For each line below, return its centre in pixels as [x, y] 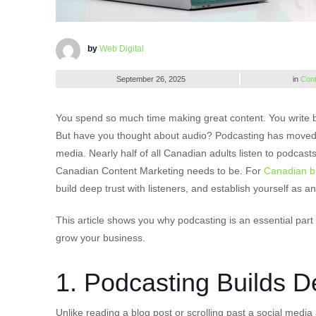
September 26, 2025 [151, 79]
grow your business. [101, 237]
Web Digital [122, 48]
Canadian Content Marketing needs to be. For [160, 170]
